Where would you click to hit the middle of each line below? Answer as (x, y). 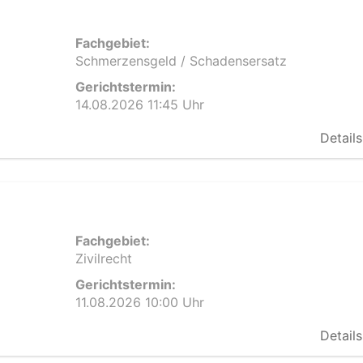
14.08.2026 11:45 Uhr (139, 105)
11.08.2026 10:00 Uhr (139, 302)
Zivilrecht (103, 258)
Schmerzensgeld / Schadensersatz (181, 61)
